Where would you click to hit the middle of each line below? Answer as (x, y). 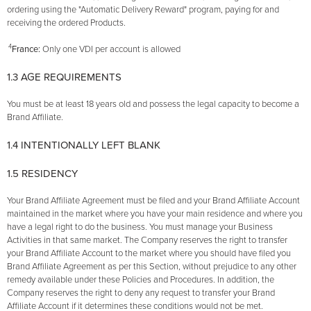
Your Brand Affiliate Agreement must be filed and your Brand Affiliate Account (153, 201)
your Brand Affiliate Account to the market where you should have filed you (149, 254)
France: (27, 50)
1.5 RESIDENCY (42, 174)
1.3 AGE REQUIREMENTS (64, 77)
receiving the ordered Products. (66, 23)
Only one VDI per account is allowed (111, 50)
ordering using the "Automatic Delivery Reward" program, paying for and (143, 10)
